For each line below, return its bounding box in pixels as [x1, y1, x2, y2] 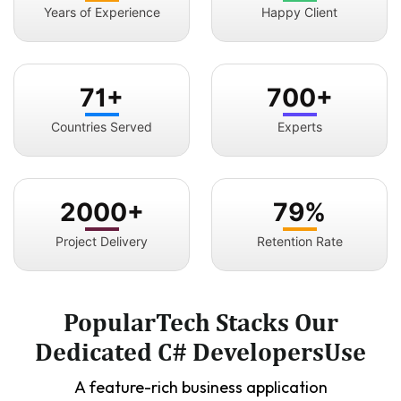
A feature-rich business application [73, 377, 328, 397]
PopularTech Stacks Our [63, 307, 338, 337]
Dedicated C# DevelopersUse [35, 337, 366, 366]
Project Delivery [55, 234, 148, 249]
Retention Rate [256, 234, 343, 249]
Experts [277, 119, 322, 134]
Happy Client [261, 4, 337, 20]
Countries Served [51, 119, 152, 134]
